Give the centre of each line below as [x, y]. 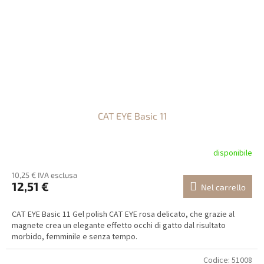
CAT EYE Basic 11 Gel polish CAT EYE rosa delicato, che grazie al [123, 215]
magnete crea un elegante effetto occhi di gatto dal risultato [119, 226]
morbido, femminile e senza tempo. [75, 237]
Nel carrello [223, 187]
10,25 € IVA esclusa [44, 175]
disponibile [233, 153]
